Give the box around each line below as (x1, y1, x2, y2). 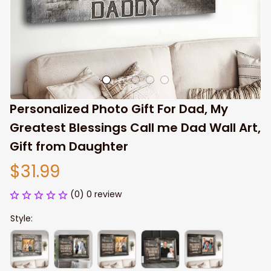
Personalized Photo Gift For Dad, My (10, 100, 228, 117)
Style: (10, 212, 33, 224)
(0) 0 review (70, 188, 122, 200)
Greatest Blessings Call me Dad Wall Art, (10, 119, 261, 136)
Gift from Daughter (10, 138, 128, 155)
